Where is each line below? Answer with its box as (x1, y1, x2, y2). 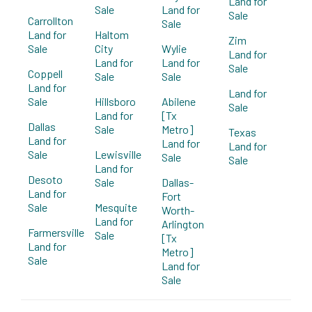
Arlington (162, 217, 204, 231)
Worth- (162, 203, 194, 217)
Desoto (28, 172, 63, 186)
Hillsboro (95, 94, 136, 108)
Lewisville (95, 147, 141, 161)
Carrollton (28, 13, 73, 27)
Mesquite (95, 200, 137, 214)
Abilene (162, 94, 196, 108)
